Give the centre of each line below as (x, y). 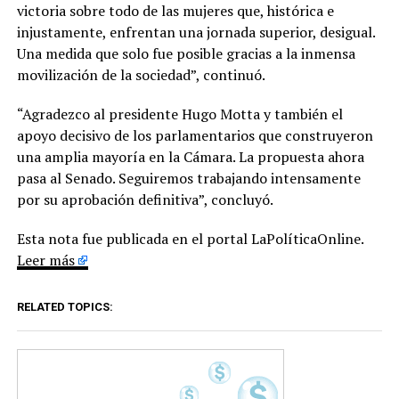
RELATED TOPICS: (65, 306)
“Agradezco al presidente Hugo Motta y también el (179, 114)
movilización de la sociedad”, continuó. (142, 74)
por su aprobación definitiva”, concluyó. (146, 199)
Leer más (45, 260)
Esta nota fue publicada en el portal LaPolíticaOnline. (190, 238)
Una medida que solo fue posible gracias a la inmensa (186, 53)
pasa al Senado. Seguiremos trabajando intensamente (188, 178)
